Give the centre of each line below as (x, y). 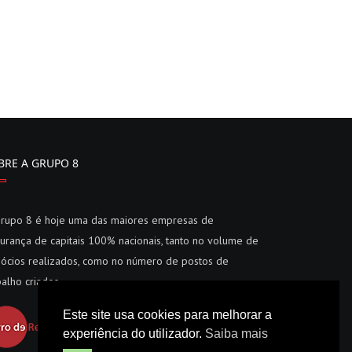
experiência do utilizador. (134, 333)
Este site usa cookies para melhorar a (167, 314)
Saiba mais (236, 333)
